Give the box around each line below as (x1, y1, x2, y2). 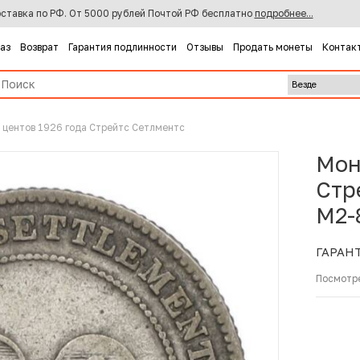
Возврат (19, 40, 59, 53)
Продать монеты (232, 40, 313, 53)
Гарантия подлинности (67, 40, 177, 53)
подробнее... (254, 7, 313, 20)
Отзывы (186, 40, 223, 53)
